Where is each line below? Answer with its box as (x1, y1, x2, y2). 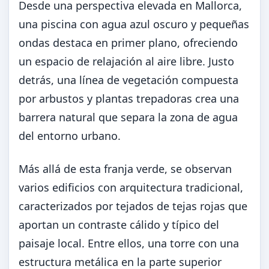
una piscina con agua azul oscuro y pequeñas (19, 17, 249, 31)
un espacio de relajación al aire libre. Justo (19, 54, 234, 68)
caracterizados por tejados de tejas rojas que (19, 199, 247, 213)
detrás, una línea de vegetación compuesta (19, 73, 238, 87)
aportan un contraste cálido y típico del (19, 217, 219, 232)
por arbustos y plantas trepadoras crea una (19, 91, 239, 106)
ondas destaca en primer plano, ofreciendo (19, 35, 238, 50)
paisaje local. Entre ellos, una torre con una (19, 236, 239, 250)
